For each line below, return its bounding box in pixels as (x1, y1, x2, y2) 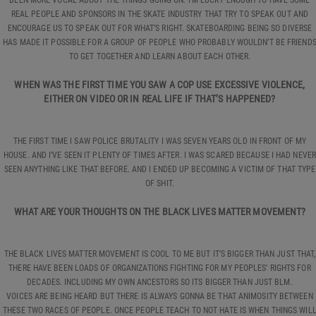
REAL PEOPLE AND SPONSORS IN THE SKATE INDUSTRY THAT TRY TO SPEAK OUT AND (11, 8, 309, 19)
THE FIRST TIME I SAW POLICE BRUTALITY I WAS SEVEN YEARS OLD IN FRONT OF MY (13, 135, 307, 146)
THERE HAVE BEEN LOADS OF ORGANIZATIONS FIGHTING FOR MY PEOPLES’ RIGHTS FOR (8, 262, 311, 273)
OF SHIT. (145, 178, 174, 188)
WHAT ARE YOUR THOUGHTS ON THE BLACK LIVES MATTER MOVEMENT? (13, 205, 306, 217)
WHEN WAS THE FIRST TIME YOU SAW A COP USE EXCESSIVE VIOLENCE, (14, 78, 305, 90)
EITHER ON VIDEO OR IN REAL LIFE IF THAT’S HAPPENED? (44, 92, 276, 104)
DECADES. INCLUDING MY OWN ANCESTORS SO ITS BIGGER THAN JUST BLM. (27, 276, 293, 287)
